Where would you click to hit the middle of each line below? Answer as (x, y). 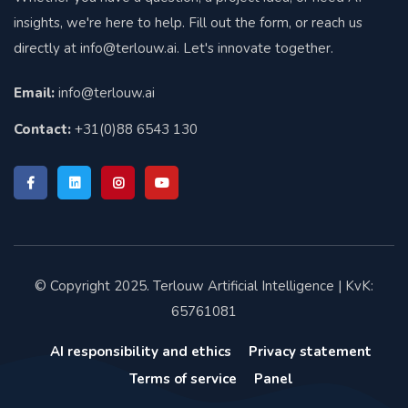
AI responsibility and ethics (141, 352)
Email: (34, 93)
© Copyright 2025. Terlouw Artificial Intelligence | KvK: (204, 286)
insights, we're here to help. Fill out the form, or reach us (188, 23)
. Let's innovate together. (255, 48)
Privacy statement (310, 352)
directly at (47, 48)
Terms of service (183, 379)
